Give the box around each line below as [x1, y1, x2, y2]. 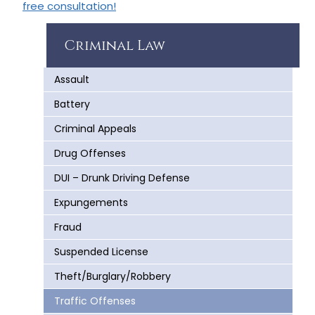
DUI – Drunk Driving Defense [54, 170, 190, 185]
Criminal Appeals [54, 121, 136, 136]
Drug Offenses [54, 146, 126, 160]
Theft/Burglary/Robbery [54, 269, 171, 283]
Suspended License [54, 244, 148, 259]
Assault [54, 72, 89, 86]
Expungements [54, 195, 128, 210]
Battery [54, 96, 90, 111]
